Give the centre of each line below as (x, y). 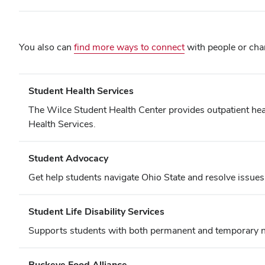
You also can (46, 47)
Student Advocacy (68, 158)
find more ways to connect (129, 47)
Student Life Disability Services (96, 211)
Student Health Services (81, 91)
